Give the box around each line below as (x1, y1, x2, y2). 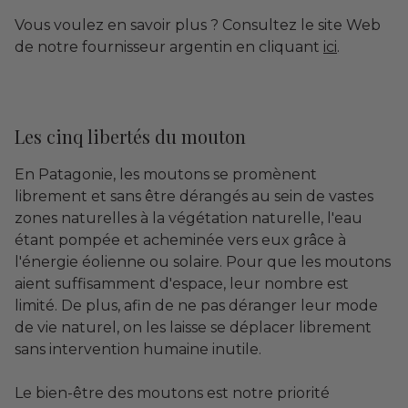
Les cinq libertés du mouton (15, 123, 246, 148)
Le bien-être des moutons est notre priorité (15, 383, 330, 402)
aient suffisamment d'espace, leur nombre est (15, 274, 349, 292)
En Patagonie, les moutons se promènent (15, 165, 317, 183)
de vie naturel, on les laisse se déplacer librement (15, 318, 372, 336)
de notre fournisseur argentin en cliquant (15, 37, 323, 56)
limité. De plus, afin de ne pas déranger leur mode (15, 296, 378, 314)
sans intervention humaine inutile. (15, 340, 261, 358)
